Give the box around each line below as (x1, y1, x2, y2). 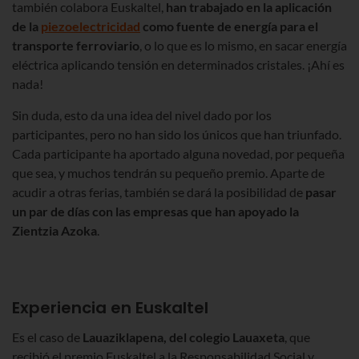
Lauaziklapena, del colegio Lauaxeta (83, 329, 284, 345)
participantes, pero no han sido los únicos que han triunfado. (12, 127, 341, 143)
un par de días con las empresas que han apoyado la (12, 204, 299, 220)
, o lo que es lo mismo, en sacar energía (139, 38, 347, 54)
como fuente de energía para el (140, 18, 318, 34)
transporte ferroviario (12, 38, 139, 54)
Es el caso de (12, 329, 83, 345)
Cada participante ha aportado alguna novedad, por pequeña (12, 146, 345, 162)
